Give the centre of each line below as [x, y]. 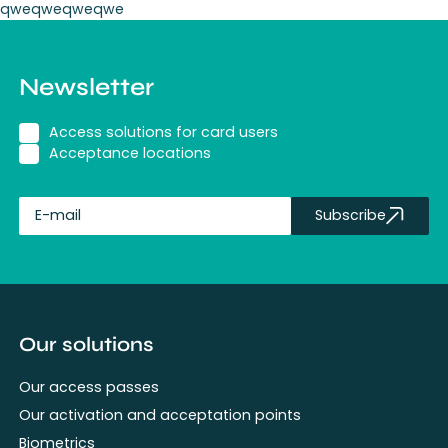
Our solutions [87, 344]
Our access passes [89, 386]
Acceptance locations [130, 153]
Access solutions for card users [164, 132]
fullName [50, 243]
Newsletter [87, 86]
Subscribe [351, 215]
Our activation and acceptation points [160, 414]
